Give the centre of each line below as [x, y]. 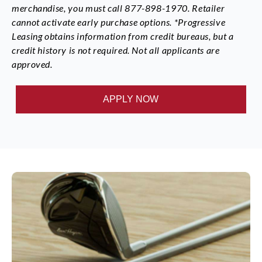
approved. [32, 64]
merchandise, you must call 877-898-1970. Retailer [118, 8]
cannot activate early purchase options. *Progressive [119, 22]
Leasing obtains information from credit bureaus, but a [123, 36]
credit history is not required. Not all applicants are [116, 50]
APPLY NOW [131, 99]
